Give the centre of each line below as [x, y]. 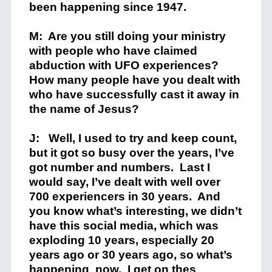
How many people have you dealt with [134, 80]
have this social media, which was [124, 226]
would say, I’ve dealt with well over [124, 182]
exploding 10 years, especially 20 [121, 240]
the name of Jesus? [84, 109]
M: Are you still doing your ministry [127, 36]
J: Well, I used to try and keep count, [133, 138]
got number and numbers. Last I [119, 167]
